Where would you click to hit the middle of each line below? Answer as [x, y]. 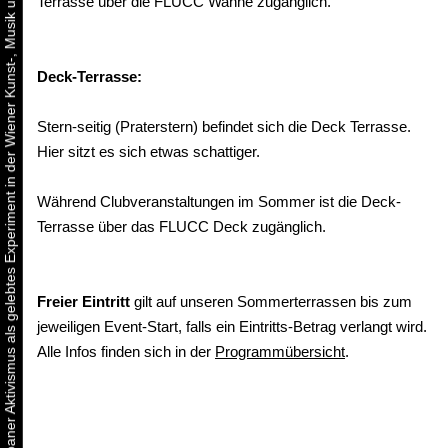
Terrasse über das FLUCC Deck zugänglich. [181, 226]
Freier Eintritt [83, 301]
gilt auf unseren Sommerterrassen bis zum [271, 301]
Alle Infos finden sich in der [126, 351]
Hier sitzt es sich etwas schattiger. [148, 151]
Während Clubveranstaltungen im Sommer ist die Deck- [219, 201]
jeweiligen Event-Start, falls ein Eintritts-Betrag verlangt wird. [232, 326]
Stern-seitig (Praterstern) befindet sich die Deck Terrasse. [224, 126]
